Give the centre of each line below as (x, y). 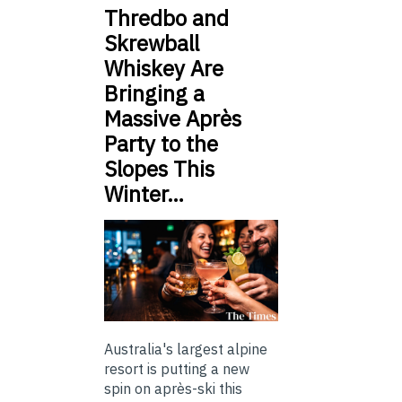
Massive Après (173, 119)
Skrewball (152, 44)
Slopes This (159, 169)
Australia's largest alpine (186, 349)
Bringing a (154, 94)
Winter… (144, 194)
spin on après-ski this (173, 388)
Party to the (161, 144)
